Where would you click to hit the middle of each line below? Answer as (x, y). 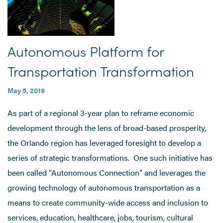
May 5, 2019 (26, 90)
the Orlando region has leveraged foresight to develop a (104, 142)
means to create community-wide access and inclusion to (108, 202)
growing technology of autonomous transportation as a (104, 187)
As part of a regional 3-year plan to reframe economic (101, 112)
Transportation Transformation (101, 70)
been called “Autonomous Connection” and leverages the (107, 172)
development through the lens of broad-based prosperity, (107, 127)
